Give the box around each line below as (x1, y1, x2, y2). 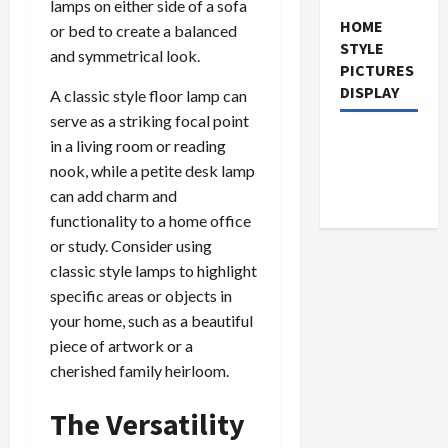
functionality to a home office (50, 211, 251, 231)
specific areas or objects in (50, 286, 232, 306)
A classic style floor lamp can (50, 86, 247, 106)
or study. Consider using (50, 236, 212, 256)
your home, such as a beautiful (50, 311, 253, 331)
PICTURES (339, 59, 414, 80)
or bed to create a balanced (50, 21, 237, 41)
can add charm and (50, 186, 177, 206)
